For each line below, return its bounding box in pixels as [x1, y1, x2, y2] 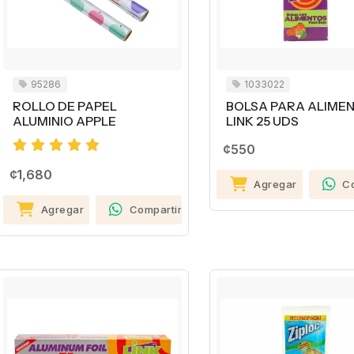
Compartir [129, 203, 183, 217]
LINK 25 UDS [225, 114, 299, 130]
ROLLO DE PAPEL [13, 99, 117, 115]
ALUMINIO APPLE [13, 114, 116, 130]
